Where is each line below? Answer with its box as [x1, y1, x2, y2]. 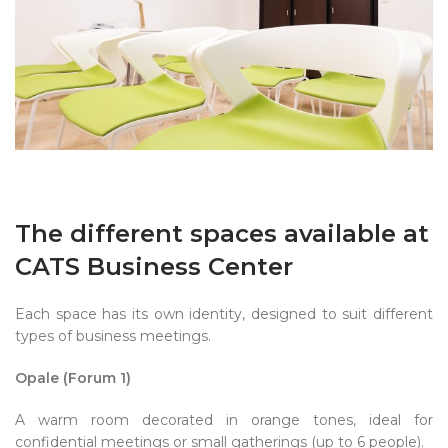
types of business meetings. [15, 327, 211, 346]
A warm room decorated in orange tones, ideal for [15, 411, 433, 430]
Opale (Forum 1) [15, 369, 131, 388]
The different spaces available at [15, 219, 429, 249]
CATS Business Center [15, 252, 293, 282]
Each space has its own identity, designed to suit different [15, 305, 433, 324]
